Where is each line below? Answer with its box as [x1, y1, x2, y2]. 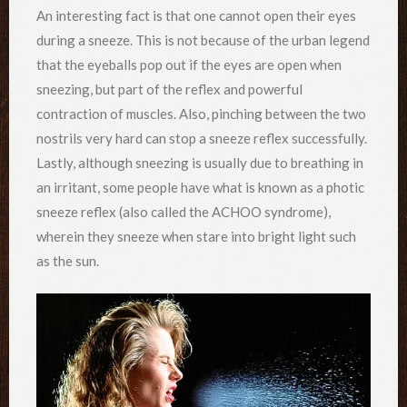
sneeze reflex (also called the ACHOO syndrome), [36, 203, 331, 220]
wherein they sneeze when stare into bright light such [36, 227, 356, 244]
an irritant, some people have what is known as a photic [36, 178, 364, 195]
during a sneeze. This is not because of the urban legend [36, 31, 370, 48]
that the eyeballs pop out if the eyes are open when [36, 55, 342, 73]
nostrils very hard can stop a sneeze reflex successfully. [36, 129, 367, 146]
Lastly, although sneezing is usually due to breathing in [36, 154, 363, 171]
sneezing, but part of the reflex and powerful [36, 80, 303, 97]
